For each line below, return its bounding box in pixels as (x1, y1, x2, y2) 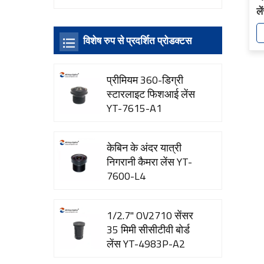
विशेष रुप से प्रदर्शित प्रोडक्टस (83, 32, 192, 49)
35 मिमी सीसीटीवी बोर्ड (107, 221, 190, 237)
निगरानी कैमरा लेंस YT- (107, 153, 193, 170)
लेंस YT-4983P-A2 (107, 235, 186, 252)
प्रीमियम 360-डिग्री (107, 72, 184, 88)
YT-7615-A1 (107, 100, 163, 117)
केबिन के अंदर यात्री (107, 139, 182, 156)
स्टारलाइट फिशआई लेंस (107, 86, 196, 103)
